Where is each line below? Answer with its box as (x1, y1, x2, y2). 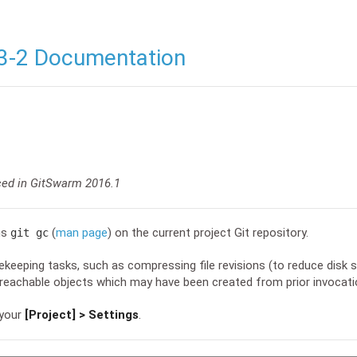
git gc (10, 226, 49, 239)
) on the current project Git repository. (108, 226, 308, 240)
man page (56, 226, 108, 240)
